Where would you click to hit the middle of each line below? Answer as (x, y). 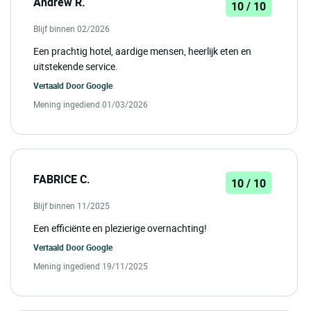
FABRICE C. (62, 179)
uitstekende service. (76, 67)
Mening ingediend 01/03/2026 (91, 104)
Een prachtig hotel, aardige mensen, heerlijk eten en (142, 51)
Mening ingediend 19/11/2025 (91, 266)
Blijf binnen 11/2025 (72, 206)
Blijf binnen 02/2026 (72, 29)
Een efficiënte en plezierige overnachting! (120, 228)
